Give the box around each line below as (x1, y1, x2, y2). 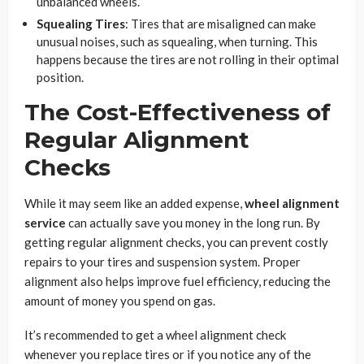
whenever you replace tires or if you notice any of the (24, 346, 311, 362)
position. (37, 69, 84, 84)
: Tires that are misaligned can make (125, 15, 316, 31)
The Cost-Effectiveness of (24, 97, 331, 126)
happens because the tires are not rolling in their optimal (37, 51, 339, 67)
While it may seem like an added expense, (24, 195, 245, 210)
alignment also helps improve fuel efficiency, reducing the (24, 273, 331, 288)
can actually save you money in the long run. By (66, 214, 320, 230)
